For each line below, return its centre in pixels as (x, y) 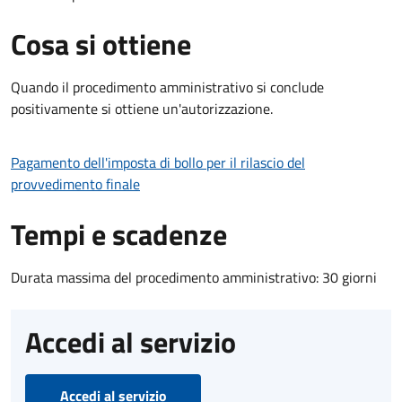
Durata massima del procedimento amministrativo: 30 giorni (194, 277)
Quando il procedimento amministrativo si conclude (167, 87)
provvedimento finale (75, 184)
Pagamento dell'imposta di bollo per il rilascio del (158, 162)
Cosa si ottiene (101, 44)
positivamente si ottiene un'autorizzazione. (142, 108)
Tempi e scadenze (119, 234)
